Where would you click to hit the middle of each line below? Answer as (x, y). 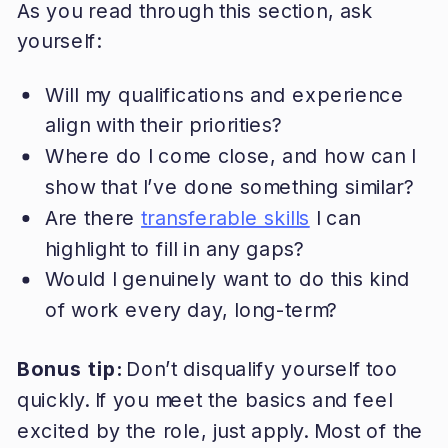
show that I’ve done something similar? (229, 186)
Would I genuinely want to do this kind (227, 279)
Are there (93, 217)
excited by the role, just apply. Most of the (220, 430)
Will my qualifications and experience (224, 94)
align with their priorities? (163, 125)
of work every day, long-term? (191, 309)
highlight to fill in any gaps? (174, 248)
